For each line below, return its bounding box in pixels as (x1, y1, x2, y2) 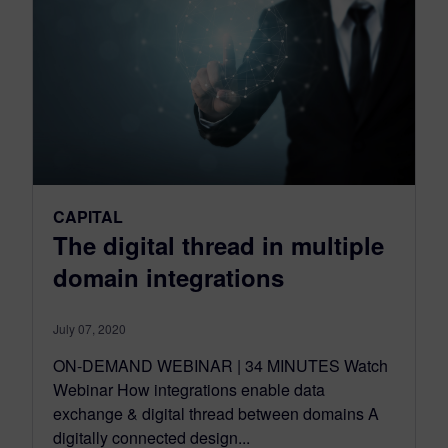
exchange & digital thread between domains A (53, 402, 379, 426)
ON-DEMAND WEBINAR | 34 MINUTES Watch (53, 354, 388, 378)
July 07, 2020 (53, 320, 126, 338)
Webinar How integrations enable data (53, 378, 325, 402)
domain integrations (53, 260, 284, 295)
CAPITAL (53, 205, 123, 229)
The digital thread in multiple (53, 228, 384, 263)
